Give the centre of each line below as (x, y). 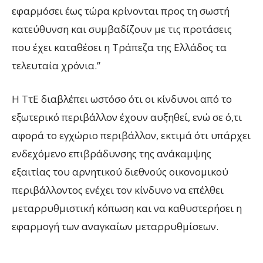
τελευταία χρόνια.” (56, 66)
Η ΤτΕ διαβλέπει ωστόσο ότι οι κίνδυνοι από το (122, 99)
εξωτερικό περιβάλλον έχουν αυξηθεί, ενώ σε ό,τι (127, 117)
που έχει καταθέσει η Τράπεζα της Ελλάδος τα (119, 48)
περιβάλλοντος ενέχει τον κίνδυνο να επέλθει (118, 190)
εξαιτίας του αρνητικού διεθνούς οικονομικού (120, 172)
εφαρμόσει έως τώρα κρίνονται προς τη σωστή (121, 11)
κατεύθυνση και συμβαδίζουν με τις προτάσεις (122, 29)
